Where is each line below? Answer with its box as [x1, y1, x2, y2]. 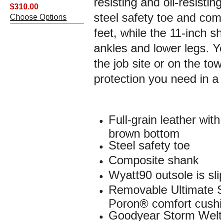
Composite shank [109, 153, 199, 167]
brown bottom [109, 127, 180, 137]
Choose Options [10, 13, 67, 21]
